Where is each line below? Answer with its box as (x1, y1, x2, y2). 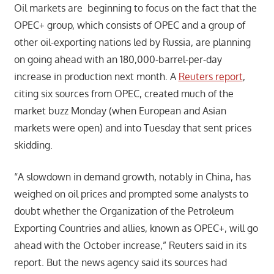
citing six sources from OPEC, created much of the (13, 87, 234, 100)
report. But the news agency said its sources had (13, 256, 227, 268)
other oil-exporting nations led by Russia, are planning (13, 35, 251, 48)
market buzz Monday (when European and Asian (13, 104, 226, 117)
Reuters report (178, 70, 243, 83)
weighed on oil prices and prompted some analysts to (13, 187, 248, 200)
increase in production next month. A (13, 70, 179, 83)
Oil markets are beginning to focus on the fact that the (13, 1, 257, 14)
